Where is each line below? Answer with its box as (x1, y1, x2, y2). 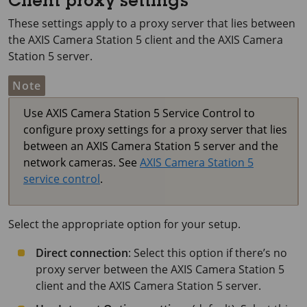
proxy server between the (36, 262, 171, 277)
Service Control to (160, 106, 255, 121)
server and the (200, 138, 278, 153)
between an (23, 138, 86, 153)
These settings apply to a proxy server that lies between (8, 16, 295, 31)
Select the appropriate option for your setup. (8, 217, 241, 232)
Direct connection (36, 245, 128, 260)
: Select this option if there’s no (128, 245, 287, 260)
